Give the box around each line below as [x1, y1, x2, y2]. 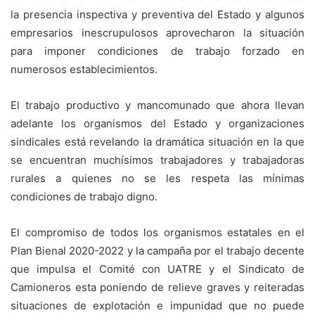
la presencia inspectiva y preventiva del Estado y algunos [11, 7, 304, 21]
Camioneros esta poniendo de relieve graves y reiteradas [11, 280, 304, 294]
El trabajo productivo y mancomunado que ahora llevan [11, 98, 304, 112]
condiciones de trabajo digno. [11, 189, 157, 203]
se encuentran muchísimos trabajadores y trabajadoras [11, 153, 304, 167]
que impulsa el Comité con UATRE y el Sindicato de [11, 262, 304, 276]
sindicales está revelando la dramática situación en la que [11, 134, 304, 148]
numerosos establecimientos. [11, 62, 157, 76]
